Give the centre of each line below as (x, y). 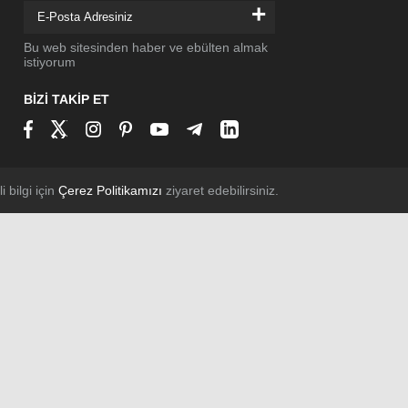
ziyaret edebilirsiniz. (220, 190)
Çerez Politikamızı (110, 190)
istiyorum (50, 62)
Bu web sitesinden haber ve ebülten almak (146, 47)
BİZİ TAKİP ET (66, 99)
